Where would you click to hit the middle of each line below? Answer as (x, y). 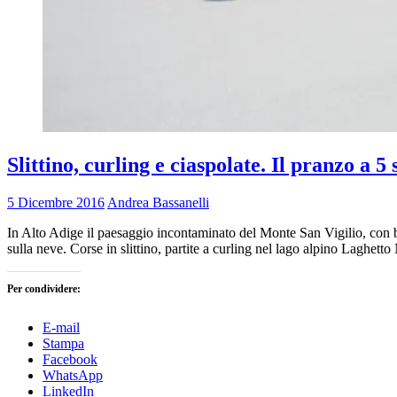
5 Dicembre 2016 (56, 202)
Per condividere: (44, 288)
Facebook (70, 359)
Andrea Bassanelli (158, 202)
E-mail (61, 327)
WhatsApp (73, 375)
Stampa (63, 343)
